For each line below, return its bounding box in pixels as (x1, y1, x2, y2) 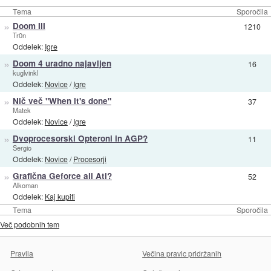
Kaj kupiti (44, 191, 75, 202)
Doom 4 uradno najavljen (12, 57, 111, 69)
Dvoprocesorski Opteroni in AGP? (12, 132, 148, 144)
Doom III (12, 19, 45, 31)
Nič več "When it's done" (12, 94, 111, 106)
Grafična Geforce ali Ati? (12, 169, 112, 181)
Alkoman (12, 180, 38, 190)
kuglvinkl (12, 67, 38, 77)
